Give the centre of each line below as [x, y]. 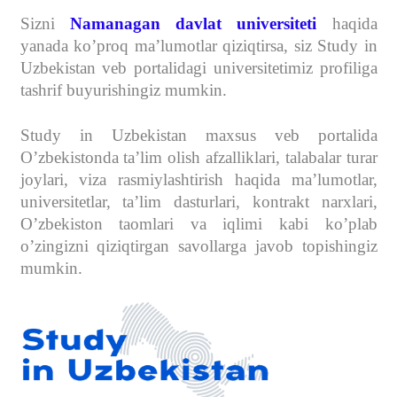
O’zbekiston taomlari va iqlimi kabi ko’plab [198, 224]
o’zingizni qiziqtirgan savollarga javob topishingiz [198, 246]
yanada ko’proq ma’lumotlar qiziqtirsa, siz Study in [198, 46]
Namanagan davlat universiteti [193, 23]
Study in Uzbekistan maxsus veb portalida [198, 135]
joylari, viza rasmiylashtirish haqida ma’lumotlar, [198, 179]
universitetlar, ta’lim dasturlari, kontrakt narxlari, [198, 202]
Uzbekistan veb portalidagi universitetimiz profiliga [198, 68]
